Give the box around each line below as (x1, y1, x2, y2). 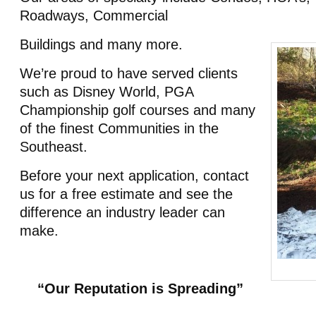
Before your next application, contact (20, 168, 249, 183)
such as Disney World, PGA (20, 84, 193, 99)
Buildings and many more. (20, 37, 183, 52)
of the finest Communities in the (20, 121, 219, 136)
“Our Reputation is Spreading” (37, 281, 243, 296)
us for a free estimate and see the (20, 186, 233, 202)
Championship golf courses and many (20, 102, 255, 118)
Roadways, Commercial (20, 8, 168, 23)
